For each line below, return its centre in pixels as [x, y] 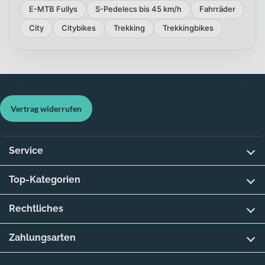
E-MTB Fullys [53, 9]
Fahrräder [217, 9]
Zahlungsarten [42, 237]
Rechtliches [36, 208]
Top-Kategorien [45, 179]
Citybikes [79, 28]
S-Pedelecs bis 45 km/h [138, 9]
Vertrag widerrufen [46, 108]
